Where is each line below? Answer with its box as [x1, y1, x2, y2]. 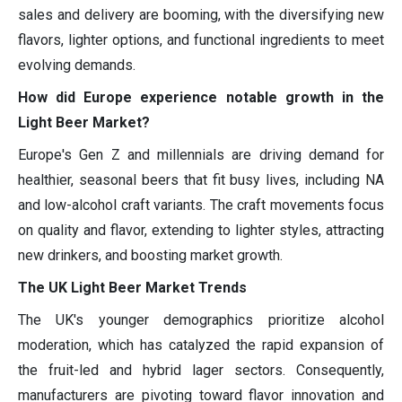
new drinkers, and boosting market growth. [18, 247, 283, 265]
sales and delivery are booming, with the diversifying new [18, 6, 384, 24]
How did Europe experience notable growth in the [18, 89, 384, 107]
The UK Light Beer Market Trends [18, 279, 247, 297]
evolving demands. [18, 57, 135, 74]
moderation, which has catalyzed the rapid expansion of [18, 336, 384, 354]
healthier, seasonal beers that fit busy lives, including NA [18, 171, 384, 189]
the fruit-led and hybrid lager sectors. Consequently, [18, 362, 384, 380]
